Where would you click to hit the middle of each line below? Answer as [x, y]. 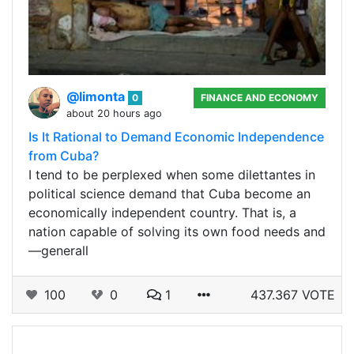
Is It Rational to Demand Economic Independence [176, 136]
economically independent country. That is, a [162, 212]
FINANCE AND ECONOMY [260, 97]
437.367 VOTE [293, 294]
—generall [58, 250]
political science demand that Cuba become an [169, 193]
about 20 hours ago [114, 113]
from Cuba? [64, 155]
